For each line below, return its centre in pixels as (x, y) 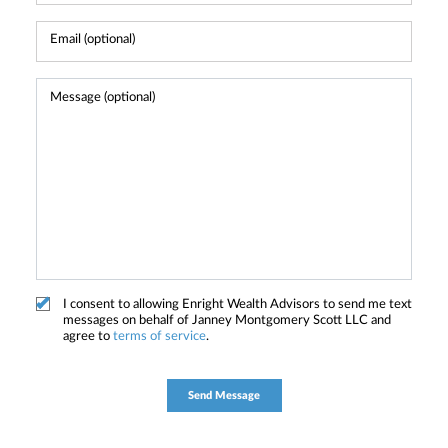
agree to (88, 336)
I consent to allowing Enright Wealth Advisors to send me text (237, 304)
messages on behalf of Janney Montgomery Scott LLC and (227, 320)
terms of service (159, 336)
